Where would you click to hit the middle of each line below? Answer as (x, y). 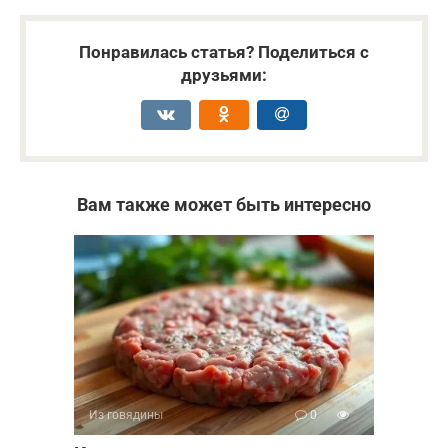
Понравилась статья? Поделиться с (224, 52)
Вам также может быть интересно (224, 205)
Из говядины (126, 415)
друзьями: (224, 75)
